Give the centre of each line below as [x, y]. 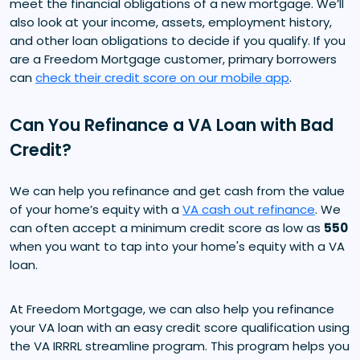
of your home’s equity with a [96, 209]
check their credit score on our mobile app [162, 77]
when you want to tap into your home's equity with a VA [177, 246]
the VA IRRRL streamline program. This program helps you [180, 346]
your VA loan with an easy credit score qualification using [180, 327]
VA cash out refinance [249, 209]
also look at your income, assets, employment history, [171, 22]
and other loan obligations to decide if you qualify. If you [178, 40]
